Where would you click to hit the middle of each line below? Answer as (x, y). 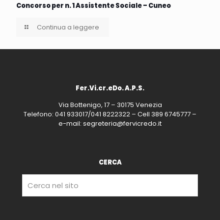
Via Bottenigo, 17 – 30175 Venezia (110, 105)
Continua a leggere (68, 27)
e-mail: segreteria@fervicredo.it (110, 124)
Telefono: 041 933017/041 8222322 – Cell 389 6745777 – (110, 114)
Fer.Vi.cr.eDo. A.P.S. (110, 88)
